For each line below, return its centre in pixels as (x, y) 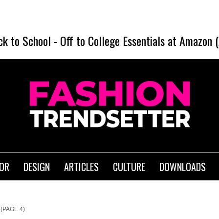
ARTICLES (81, 167)
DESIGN (37, 167)
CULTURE (129, 167)
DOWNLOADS (183, 167)
